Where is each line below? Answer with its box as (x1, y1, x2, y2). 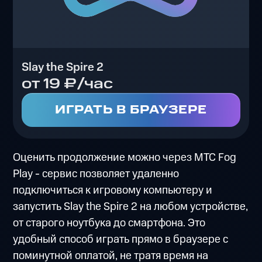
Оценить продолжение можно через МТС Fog (13, 150, 237, 166)
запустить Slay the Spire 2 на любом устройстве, (13, 199, 249, 215)
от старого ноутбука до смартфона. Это (13, 215, 206, 232)
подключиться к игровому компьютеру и (13, 182, 213, 199)
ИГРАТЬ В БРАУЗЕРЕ (54, 101, 208, 118)
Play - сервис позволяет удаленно (13, 166, 180, 182)
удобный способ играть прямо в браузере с (13, 232, 229, 248)
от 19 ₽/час (21, 73, 113, 94)
